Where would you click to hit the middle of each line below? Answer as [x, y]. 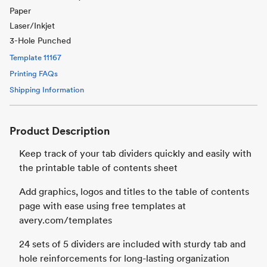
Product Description [60, 131]
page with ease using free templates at [103, 206]
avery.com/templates [66, 220]
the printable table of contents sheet [98, 168]
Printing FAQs [34, 74]
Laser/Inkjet [32, 26]
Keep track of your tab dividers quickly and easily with [135, 153]
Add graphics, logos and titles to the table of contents [134, 192]
